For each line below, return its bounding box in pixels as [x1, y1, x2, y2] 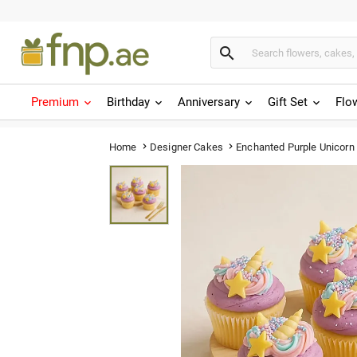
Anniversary [178, 95, 240, 109]
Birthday [107, 95, 150, 109]
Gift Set [268, 95, 308, 109]
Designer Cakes [149, 140, 224, 153]
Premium [31, 95, 79, 109]
